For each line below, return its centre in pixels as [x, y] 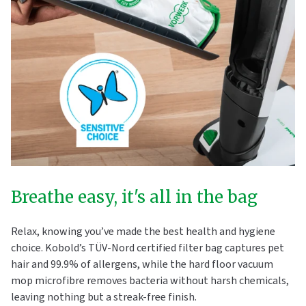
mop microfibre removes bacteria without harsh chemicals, [150, 280]
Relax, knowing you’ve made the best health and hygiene [143, 231]
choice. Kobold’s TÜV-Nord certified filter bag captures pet [148, 248]
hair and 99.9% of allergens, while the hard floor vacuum [142, 264]
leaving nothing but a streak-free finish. [104, 297]
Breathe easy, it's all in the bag [134, 197]
